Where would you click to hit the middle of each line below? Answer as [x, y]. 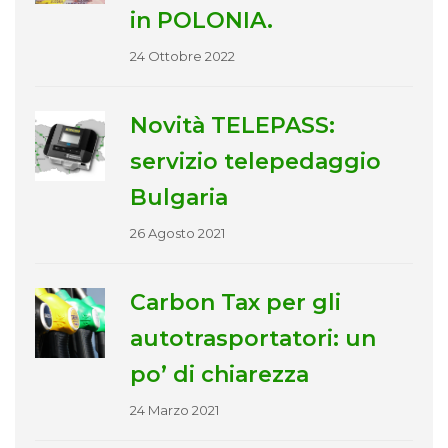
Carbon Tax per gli [235, 302]
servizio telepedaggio [255, 161]
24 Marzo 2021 [174, 409]
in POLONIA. [201, 20]
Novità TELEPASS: [232, 125]
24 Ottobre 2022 [182, 55]
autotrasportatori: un [253, 338]
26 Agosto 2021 [177, 232]
